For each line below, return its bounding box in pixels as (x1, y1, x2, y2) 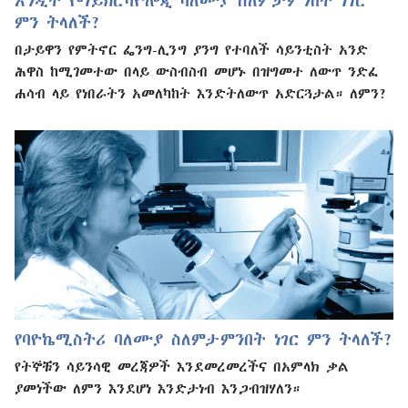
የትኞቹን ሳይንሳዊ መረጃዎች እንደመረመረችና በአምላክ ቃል (15, 358, 349, 373)
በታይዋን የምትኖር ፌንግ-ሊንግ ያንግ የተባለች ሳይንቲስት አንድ (15, 42, 368, 57)
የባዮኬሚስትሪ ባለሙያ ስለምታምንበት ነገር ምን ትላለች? (15, 330, 393, 348)
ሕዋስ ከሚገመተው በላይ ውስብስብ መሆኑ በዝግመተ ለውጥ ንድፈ (15, 64, 378, 79)
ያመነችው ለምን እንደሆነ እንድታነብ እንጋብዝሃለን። (15, 380, 301, 395)
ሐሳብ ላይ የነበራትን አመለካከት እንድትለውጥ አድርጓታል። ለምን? (15, 86, 387, 101)
